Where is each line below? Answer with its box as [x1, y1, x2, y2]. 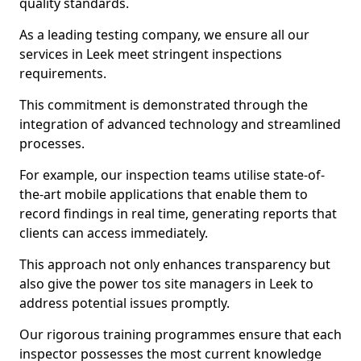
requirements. [19, 64, 106, 82]
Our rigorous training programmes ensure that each [19, 326, 342, 343]
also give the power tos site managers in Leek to [19, 275, 313, 293]
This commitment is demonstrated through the [19, 96, 308, 114]
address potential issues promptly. [19, 294, 230, 312]
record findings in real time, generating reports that [19, 205, 337, 222]
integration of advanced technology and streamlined [19, 115, 341, 133]
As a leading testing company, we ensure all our [19, 26, 309, 44]
